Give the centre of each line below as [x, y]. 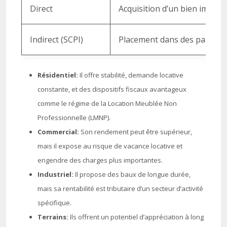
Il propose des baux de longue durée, [133, 174]
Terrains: [54, 217]
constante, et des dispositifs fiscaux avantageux [112, 89]
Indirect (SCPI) [56, 40]
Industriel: [56, 174]
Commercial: [59, 132]
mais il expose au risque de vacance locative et [110, 146]
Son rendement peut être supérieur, [136, 132]
